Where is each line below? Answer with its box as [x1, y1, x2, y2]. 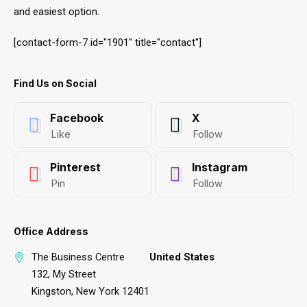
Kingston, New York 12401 [32, 284, 149, 297]
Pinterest [50, 160, 101, 174]
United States [149, 250, 214, 263]
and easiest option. [14, 5, 99, 18]
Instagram [191, 160, 247, 174]
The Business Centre [32, 250, 125, 263]
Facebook [50, 110, 103, 125]
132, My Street [32, 267, 96, 280]
